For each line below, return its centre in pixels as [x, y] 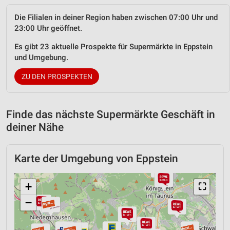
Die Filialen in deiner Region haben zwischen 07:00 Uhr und [116, 18]
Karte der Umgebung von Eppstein [96, 159]
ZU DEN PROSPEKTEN [57, 77]
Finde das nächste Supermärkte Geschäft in [111, 115]
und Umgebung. [41, 58]
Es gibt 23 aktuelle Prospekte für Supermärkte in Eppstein [113, 47]
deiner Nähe [35, 128]
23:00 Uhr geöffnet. [48, 28]
